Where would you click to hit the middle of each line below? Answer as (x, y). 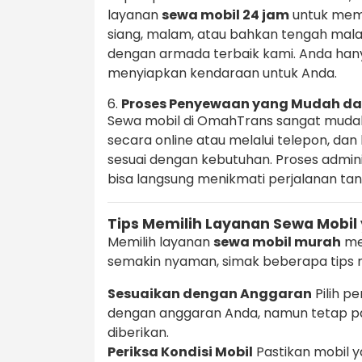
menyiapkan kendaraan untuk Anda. (222, 74)
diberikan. (138, 333)
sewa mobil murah (277, 242)
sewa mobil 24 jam (225, 15)
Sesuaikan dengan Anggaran (210, 294)
